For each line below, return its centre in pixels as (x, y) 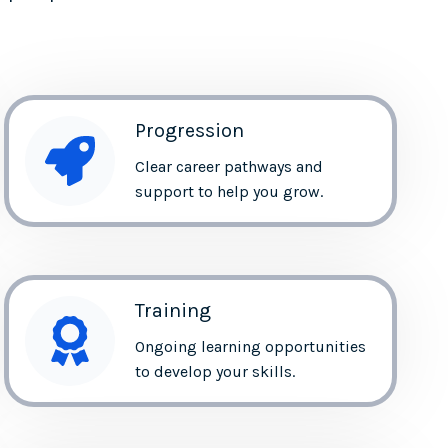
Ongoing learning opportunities (251, 346)
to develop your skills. (215, 371)
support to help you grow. (229, 191)
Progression (190, 130)
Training (173, 310)
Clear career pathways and (229, 166)
